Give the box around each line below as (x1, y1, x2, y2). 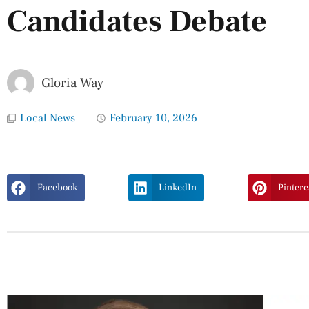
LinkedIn (159, 181, 197, 195)
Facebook (37, 181, 77, 195)
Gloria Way (41, 74, 103, 92)
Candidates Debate (7, 2, 267, 42)
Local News (20, 111, 75, 126)
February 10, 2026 (110, 111, 197, 126)
